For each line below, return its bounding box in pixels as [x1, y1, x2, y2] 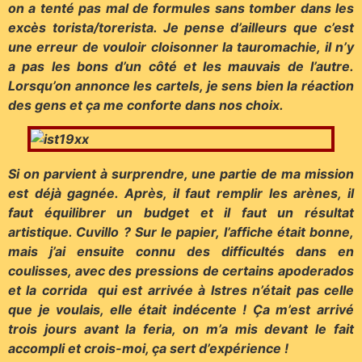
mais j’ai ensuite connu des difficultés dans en [8, 242, 354, 259]
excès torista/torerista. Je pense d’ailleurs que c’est [8, 19, 354, 36]
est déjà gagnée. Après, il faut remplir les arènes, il [8, 184, 354, 201]
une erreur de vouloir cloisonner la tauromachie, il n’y [8, 38, 354, 55]
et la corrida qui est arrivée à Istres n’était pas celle [8, 281, 354, 298]
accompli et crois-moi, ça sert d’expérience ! [8, 339, 288, 356]
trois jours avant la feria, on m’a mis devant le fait [8, 320, 354, 337]
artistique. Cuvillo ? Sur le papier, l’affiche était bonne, [8, 223, 354, 240]
